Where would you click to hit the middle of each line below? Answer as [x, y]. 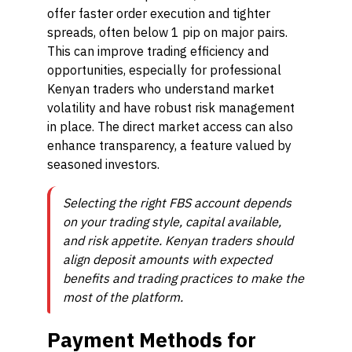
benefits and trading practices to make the [183, 278]
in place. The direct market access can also [170, 126]
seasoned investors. [103, 164]
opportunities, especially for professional [164, 70]
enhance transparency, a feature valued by [169, 145]
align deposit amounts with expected [167, 259]
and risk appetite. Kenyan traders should [178, 240]
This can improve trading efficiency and [158, 51]
